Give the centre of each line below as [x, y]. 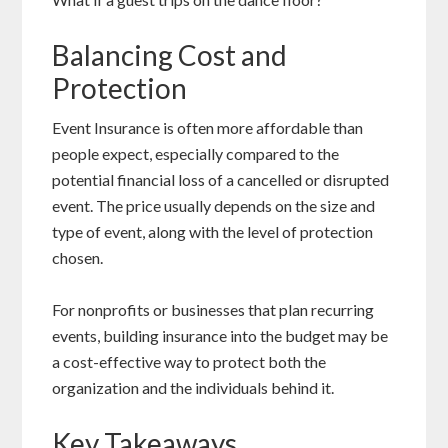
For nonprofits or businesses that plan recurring [213, 310]
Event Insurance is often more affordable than [208, 128]
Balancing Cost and [170, 55]
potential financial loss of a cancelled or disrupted [221, 180]
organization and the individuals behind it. [193, 388]
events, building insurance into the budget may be [220, 336]
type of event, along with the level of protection [213, 232]
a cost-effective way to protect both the [189, 362]
